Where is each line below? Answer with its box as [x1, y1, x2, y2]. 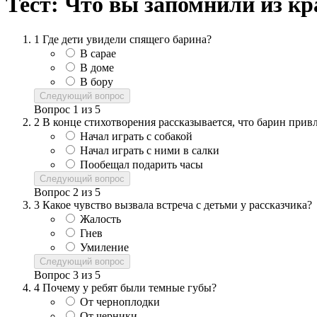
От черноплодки [80, 295, 160, 308]
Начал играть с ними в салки [80, 144, 219, 156]
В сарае [80, 47, 116, 59]
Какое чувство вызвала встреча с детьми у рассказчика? [42, 198, 312, 211]
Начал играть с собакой [80, 129, 192, 142]
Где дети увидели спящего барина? [42, 33, 212, 45]
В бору [80, 75, 113, 88]
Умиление [80, 241, 129, 253]
